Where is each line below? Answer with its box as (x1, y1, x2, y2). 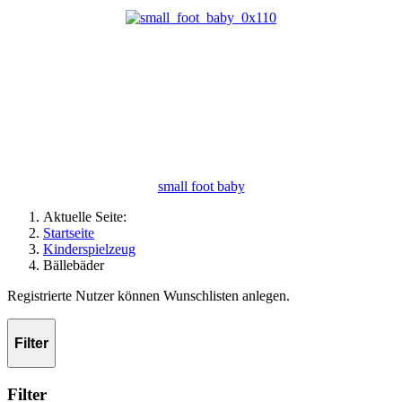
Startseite (43, 224, 94, 240)
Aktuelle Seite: (43, 208, 134, 224)
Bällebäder (43, 257, 104, 273)
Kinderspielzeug (43, 240, 135, 257)
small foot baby (157, 178, 245, 194)
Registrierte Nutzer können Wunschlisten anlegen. (7, 287, 290, 303)
